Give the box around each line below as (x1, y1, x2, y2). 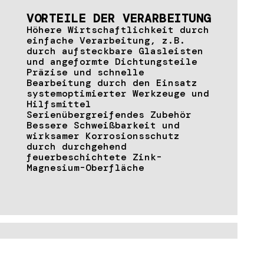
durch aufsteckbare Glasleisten (27, 44, 203, 57)
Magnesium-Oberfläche (27, 161, 144, 174)
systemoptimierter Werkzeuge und (27, 87, 209, 100)
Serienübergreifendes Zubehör (27, 108, 192, 121)
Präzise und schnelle (27, 65, 144, 78)
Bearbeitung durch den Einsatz (27, 76, 197, 89)
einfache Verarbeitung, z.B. (27, 34, 186, 47)
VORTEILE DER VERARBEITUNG (27, 10, 211, 26)
